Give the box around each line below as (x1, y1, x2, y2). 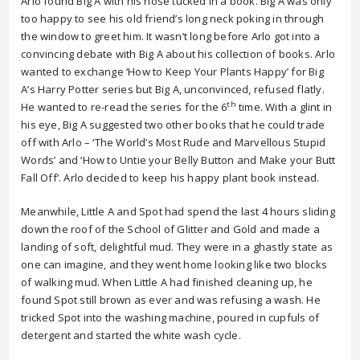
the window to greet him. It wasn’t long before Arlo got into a (21, 29, 321, 43)
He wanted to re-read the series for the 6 (21, 100, 227, 114)
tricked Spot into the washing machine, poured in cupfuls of (21, 310, 320, 325)
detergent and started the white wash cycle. (21, 328, 241, 342)
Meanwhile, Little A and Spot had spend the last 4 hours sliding (21, 204, 335, 219)
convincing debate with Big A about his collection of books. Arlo (21, 47, 336, 61)
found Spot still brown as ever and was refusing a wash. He (21, 292, 321, 307)
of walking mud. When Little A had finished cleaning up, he (21, 275, 313, 289)
